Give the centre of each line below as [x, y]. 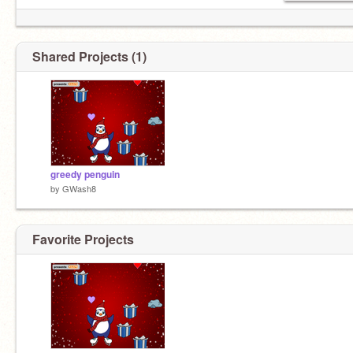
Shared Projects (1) [89, 56]
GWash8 [79, 188]
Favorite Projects [83, 239]
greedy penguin [85, 175]
